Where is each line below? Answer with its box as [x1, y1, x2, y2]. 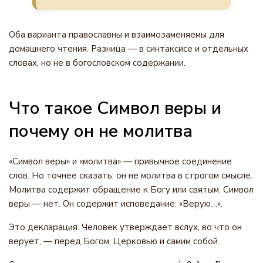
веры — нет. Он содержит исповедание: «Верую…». [9, 198, 222, 210]
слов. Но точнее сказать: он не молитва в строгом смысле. [9, 170, 252, 181]
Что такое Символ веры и [9, 96, 221, 120]
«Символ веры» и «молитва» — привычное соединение [9, 156, 232, 167]
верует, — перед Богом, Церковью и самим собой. [9, 235, 220, 247]
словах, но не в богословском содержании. [9, 57, 186, 69]
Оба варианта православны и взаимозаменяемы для [9, 29, 224, 41]
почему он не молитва [9, 119, 193, 143]
